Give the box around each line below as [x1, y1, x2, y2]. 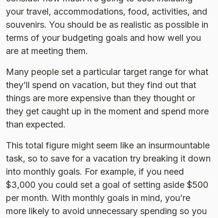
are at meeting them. [6, 46, 88, 56]
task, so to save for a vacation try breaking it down [6, 153, 211, 163]
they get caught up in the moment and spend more [6, 106, 209, 116]
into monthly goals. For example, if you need [6, 166, 184, 177]
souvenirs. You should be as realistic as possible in [6, 19, 208, 30]
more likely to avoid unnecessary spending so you [6, 206, 207, 216]
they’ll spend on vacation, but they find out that [6, 80, 196, 90]
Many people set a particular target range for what [6, 67, 208, 77]
